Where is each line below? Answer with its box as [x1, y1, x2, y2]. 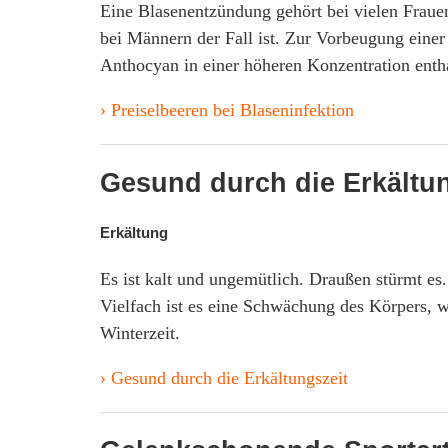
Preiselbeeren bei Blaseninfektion [111, 99, 354, 120]
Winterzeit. [100, 322, 180, 343]
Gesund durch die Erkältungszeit [111, 367, 348, 388]
